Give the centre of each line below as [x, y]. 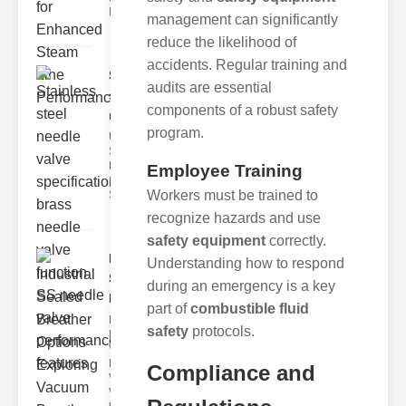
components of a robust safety [242, 110]
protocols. [222, 331]
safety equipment [206, 240]
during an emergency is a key [241, 285]
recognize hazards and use [234, 217]
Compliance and [231, 372]
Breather [130, 363]
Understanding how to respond [246, 263]
